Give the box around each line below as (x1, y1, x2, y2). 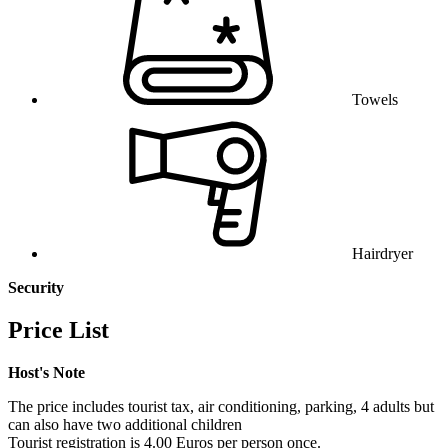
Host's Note (8, 363, 85, 381)
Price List (8, 316, 109, 343)
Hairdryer (352, 245, 413, 263)
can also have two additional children (8, 415, 242, 433)
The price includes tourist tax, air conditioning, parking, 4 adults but (8, 397, 434, 415)
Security (8, 279, 64, 297)
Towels (352, 91, 398, 109)
